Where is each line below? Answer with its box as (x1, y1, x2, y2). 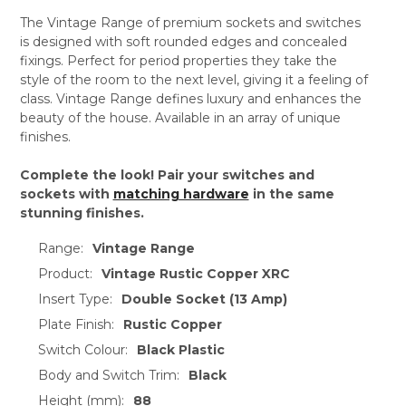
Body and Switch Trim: (37, 366, 179, 383)
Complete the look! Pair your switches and (19, 166, 314, 183)
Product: (37, 265, 92, 282)
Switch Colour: (37, 341, 128, 358)
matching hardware (112, 185, 249, 202)
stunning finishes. (19, 204, 144, 221)
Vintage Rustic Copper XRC (101, 265, 291, 282)
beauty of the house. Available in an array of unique (19, 109, 341, 126)
